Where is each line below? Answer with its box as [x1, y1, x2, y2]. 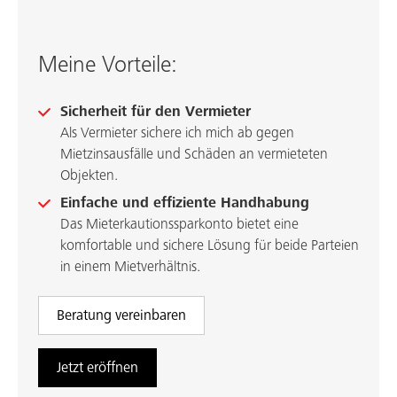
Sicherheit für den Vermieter [59, 105, 251, 120]
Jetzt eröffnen [56, 361, 138, 376]
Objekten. [59, 168, 118, 183]
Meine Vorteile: [37, 54, 177, 77]
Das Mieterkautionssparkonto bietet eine [59, 217, 299, 232]
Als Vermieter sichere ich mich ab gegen [59, 126, 294, 141]
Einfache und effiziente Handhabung [59, 196, 309, 211]
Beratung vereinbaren [56, 308, 186, 323]
